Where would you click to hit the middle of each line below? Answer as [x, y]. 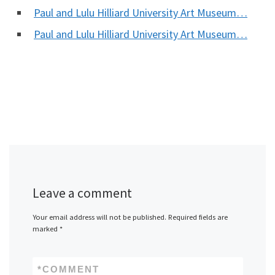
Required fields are [198, 217]
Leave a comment [82, 193]
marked [46, 228]
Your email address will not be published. [99, 217]
